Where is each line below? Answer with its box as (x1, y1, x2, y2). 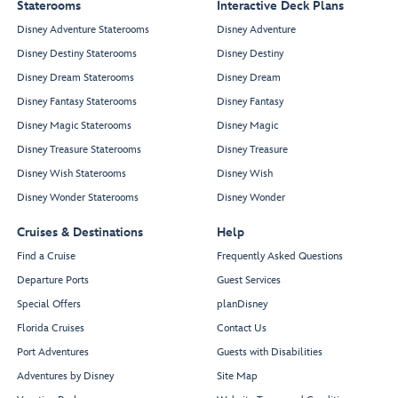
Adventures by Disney (17, 370, 114, 384)
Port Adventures (17, 346, 89, 360)
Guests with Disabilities (217, 346, 322, 360)
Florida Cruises (17, 322, 84, 336)
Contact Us (217, 322, 267, 336)
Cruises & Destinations (17, 225, 143, 241)
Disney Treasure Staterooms (17, 143, 141, 157)
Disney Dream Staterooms (17, 71, 134, 85)
